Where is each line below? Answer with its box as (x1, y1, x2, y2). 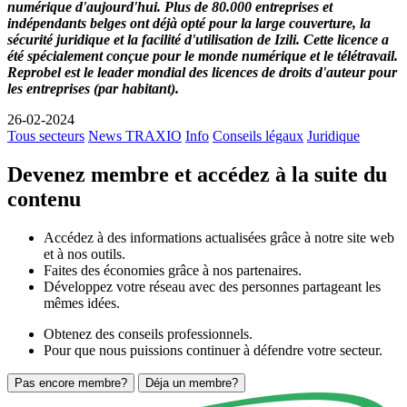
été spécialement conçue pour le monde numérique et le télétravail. (7, 48, 398, 65)
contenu (7, 187, 81, 212)
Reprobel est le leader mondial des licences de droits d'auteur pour (7, 65, 397, 81)
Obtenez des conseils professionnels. (44, 326, 253, 342)
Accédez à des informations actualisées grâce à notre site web (44, 230, 394, 246)
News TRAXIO (88, 128, 182, 144)
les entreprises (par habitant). (7, 81, 179, 97)
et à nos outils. (44, 246, 125, 263)
